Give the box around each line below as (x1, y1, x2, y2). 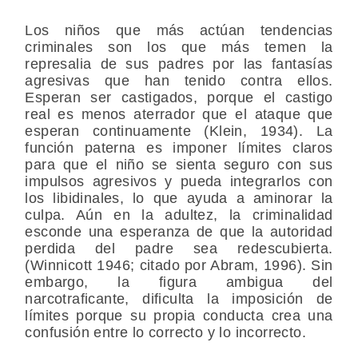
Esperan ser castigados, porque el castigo (25, 89, 333, 106)
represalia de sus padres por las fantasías (25, 56, 333, 73)
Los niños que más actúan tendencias (25, 22, 333, 39)
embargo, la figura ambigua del (25, 274, 333, 291)
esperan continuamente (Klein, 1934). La (25, 123, 333, 140)
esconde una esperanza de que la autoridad (25, 224, 333, 241)
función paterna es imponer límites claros (25, 140, 333, 157)
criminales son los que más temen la (25, 39, 333, 56)
